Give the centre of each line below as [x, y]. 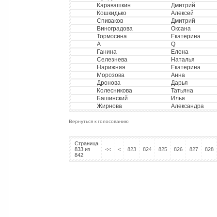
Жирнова [109, 106]
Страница [86, 143]
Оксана [181, 29]
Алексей [182, 13]
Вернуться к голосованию [99, 121]
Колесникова [114, 91]
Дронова [108, 83]
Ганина [107, 52]
